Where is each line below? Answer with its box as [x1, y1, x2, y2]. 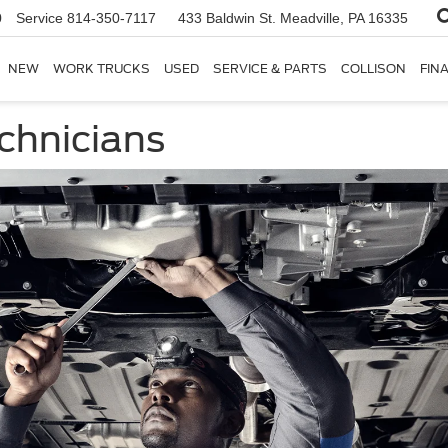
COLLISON [341, 61, 406, 77]
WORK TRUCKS [53, 61, 150, 77]
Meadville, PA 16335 [280, 10, 408, 27]
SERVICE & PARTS [213, 61, 327, 77]
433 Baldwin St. [178, 10, 280, 27]
